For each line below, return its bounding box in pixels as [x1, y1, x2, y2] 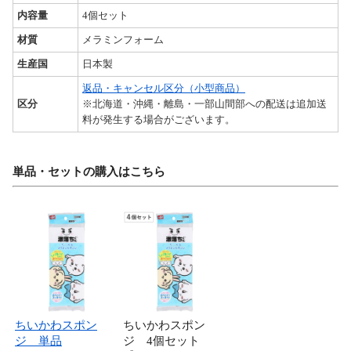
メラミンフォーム [82, 34, 164, 46]
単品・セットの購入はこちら [13, 165, 165, 179]
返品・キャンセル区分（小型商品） [82, 82, 245, 95]
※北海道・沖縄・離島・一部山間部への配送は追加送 [82, 98, 327, 110]
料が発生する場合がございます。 [82, 114, 235, 126]
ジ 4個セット [123, 335, 200, 348]
